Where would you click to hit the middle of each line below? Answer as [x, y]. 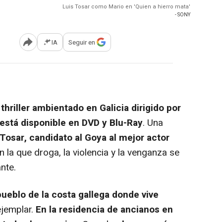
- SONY [183, 15]
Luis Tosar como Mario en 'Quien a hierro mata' [126, 7]
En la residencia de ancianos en [104, 210]
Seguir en [82, 42]
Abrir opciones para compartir [68, 46]
